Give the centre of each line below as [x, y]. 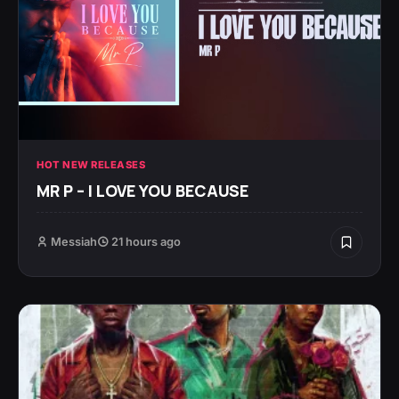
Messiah [74, 241]
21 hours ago [145, 241]
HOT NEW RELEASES [91, 164]
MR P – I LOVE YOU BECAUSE [142, 190]
